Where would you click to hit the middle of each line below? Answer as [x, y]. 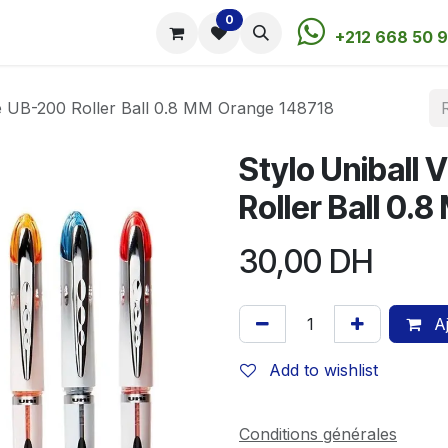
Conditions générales [318, 433]
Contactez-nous [275, 32]
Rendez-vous [132, 32]
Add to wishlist [323, 370]
